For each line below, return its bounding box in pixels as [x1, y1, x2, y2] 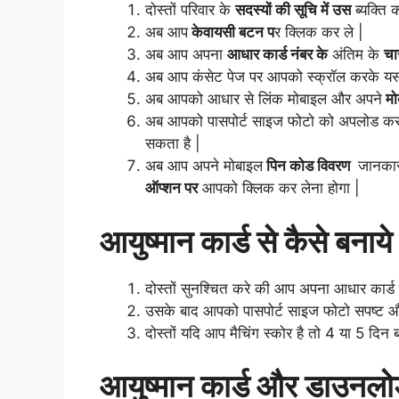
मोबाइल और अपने [283, 90, 382, 108]
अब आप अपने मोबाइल [145, 157, 263, 175]
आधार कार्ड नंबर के [227, 45, 328, 63]
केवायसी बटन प [188, 23, 274, 41]
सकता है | [145, 134, 200, 152]
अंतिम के [328, 45, 384, 63]
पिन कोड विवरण [263, 157, 354, 175]
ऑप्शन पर [145, 179, 198, 197]
